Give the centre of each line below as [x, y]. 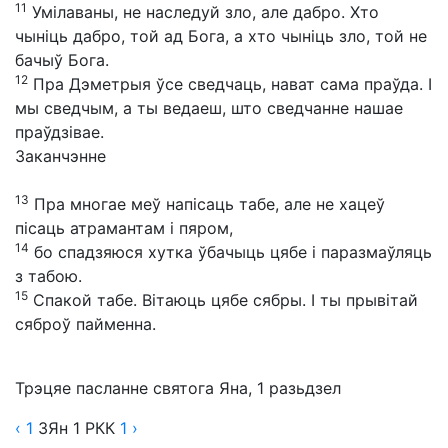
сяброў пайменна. [85, 324]
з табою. [48, 276]
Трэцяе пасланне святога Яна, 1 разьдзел [178, 388]
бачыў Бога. [62, 60]
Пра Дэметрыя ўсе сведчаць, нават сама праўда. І [230, 84]
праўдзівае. [59, 132]
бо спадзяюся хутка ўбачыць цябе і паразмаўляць [230, 252]
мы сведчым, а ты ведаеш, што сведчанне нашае [209, 108]
